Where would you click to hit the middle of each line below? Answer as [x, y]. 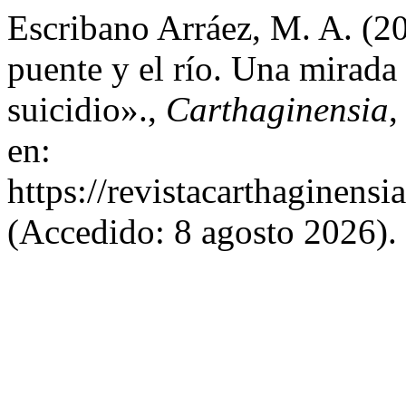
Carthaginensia [277, 109]
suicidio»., [87, 109]
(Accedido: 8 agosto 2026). [202, 232]
